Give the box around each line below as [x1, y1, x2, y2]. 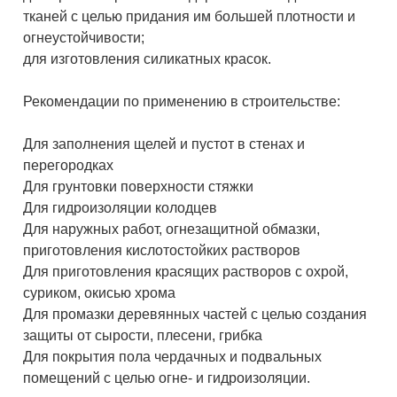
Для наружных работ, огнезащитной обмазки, [23, 222, 321, 237]
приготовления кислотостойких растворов [23, 243, 301, 259]
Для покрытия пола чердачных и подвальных [23, 349, 323, 365]
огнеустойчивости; [23, 30, 145, 46]
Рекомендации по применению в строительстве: [23, 94, 341, 110]
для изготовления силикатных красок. [23, 51, 272, 67]
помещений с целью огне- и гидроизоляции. [23, 370, 311, 386]
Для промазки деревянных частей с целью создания [23, 307, 368, 323]
